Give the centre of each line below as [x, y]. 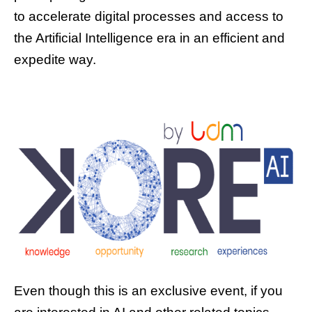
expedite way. [55, 60]
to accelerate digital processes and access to [149, 17]
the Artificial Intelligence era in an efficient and [149, 38]
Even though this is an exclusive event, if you [148, 291]
